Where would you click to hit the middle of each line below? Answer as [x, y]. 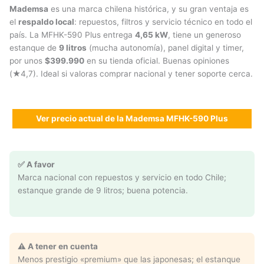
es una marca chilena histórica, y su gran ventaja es [148, 9]
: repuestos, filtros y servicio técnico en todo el [163, 22]
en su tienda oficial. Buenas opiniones [157, 61]
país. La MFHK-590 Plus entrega [72, 35]
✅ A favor [36, 165]
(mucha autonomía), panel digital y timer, [165, 48]
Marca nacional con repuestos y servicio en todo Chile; [122, 178]
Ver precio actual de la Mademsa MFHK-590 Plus [132, 119]
